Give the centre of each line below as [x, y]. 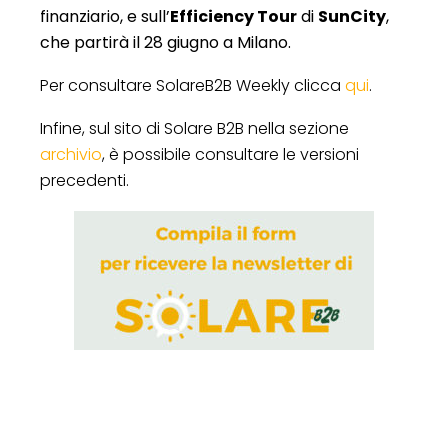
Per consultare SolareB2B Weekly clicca [192, 85]
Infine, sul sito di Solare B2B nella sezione [194, 128]
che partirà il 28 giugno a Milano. [165, 42]
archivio [71, 154]
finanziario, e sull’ [105, 16]
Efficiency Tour [233, 16]
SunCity [352, 16]
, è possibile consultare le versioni [230, 154]
